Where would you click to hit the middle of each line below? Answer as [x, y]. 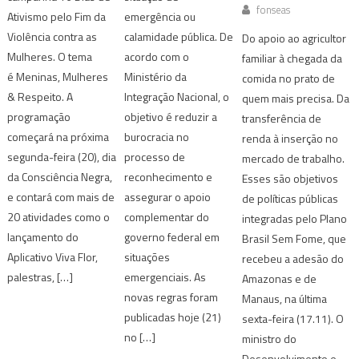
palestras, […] [40, 277]
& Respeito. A [40, 97]
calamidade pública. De [179, 37]
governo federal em [172, 237]
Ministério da [156, 77]
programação [39, 117]
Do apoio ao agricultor [294, 38]
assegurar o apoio [168, 197]
